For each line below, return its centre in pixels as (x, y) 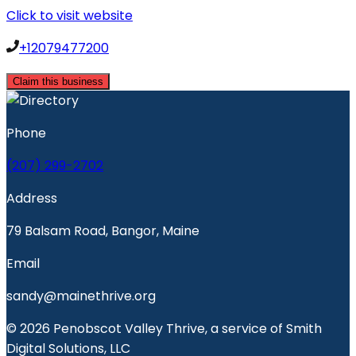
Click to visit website (70, 15)
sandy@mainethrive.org (81, 296)
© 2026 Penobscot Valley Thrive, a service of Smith (164, 328)
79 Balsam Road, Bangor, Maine (103, 230)
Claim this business (58, 81)
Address (32, 198)
